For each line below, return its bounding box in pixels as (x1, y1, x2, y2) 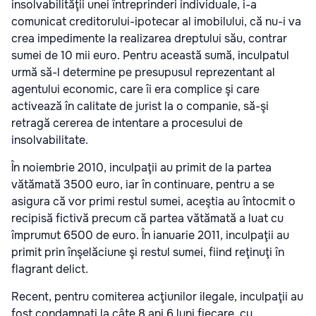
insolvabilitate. (11, 132, 88, 147)
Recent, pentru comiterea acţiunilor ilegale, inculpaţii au (11, 288, 303, 304)
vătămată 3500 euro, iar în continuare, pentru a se (11, 176, 274, 192)
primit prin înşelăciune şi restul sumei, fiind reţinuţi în (11, 244, 284, 260)
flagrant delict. (11, 261, 88, 276)
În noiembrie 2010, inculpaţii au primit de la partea (11, 159, 272, 175)
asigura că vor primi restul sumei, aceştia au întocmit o (11, 193, 296, 209)
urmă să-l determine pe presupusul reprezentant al (11, 64, 275, 80)
